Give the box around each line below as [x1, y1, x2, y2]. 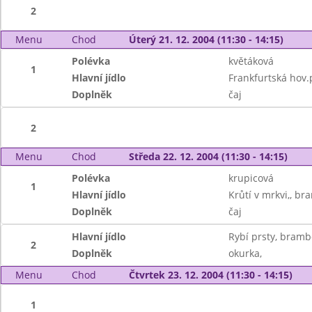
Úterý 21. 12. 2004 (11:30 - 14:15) [128, 33, 283, 46]
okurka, [228, 247, 262, 260]
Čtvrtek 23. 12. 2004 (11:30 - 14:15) [128, 268, 292, 281]
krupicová [228, 171, 274, 185]
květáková [228, 54, 274, 68]
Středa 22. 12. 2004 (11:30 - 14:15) [128, 150, 288, 163]
